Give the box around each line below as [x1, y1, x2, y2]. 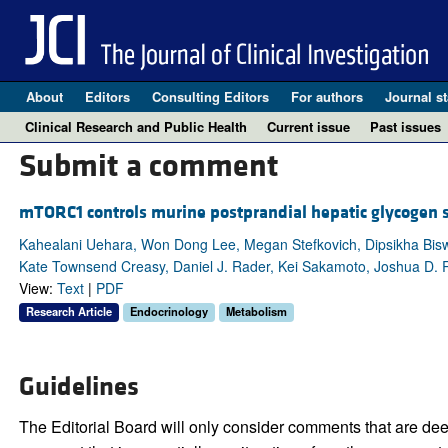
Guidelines [18, 370, 139, 405]
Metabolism [225, 303, 287, 320]
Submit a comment [18, 147, 279, 187]
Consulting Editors [151, 87, 269, 106]
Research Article [25, 303, 112, 320]
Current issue [267, 117, 350, 136]
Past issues [370, 117, 441, 136]
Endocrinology [129, 303, 208, 320]
